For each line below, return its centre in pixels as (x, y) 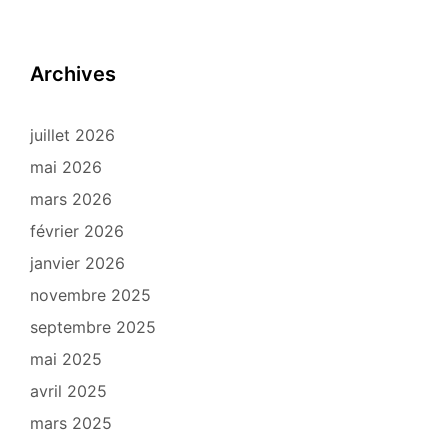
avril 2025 (68, 391)
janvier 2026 (77, 263)
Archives (73, 74)
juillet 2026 (72, 135)
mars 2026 (71, 199)
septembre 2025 (93, 327)
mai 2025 (66, 359)
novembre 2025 (90, 295)
